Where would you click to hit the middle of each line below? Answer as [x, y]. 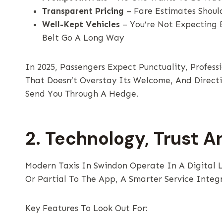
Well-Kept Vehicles [81, 24]
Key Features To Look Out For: [86, 208]
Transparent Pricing [83, 11]
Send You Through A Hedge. [82, 93]
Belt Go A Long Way [83, 37]
